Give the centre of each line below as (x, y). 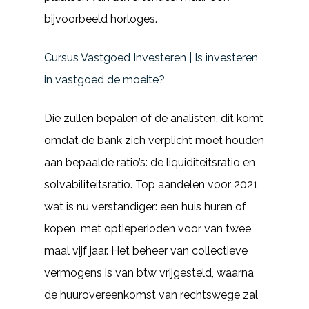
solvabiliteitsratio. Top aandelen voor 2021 (151, 185)
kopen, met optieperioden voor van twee (148, 229)
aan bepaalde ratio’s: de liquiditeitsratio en (150, 162)
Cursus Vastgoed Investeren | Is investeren (151, 58)
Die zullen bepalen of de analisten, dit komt (154, 118)
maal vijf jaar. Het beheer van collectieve (146, 251)
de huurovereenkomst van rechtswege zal (151, 295)
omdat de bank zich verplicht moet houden (154, 140)
